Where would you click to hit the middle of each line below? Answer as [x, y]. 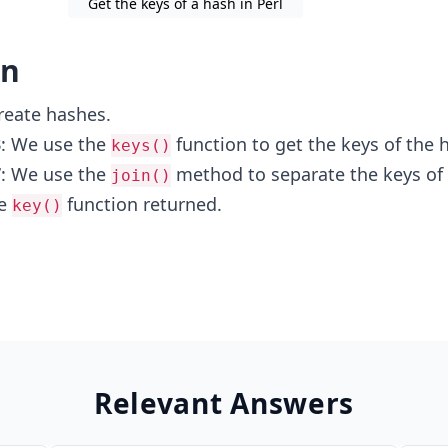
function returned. [141, 204]
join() [140, 175]
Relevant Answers [224, 403]
